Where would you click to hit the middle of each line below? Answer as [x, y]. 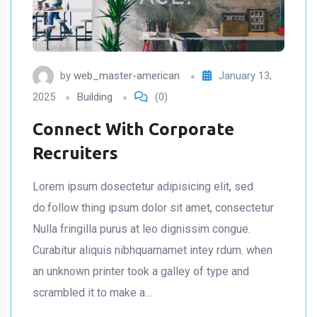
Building [95, 97]
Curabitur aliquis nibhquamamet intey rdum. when [152, 250]
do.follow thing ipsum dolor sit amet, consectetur [153, 208]
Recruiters [75, 154]
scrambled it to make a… [92, 293]
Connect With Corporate [133, 129]
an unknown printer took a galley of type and [141, 272]
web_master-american [127, 76]
